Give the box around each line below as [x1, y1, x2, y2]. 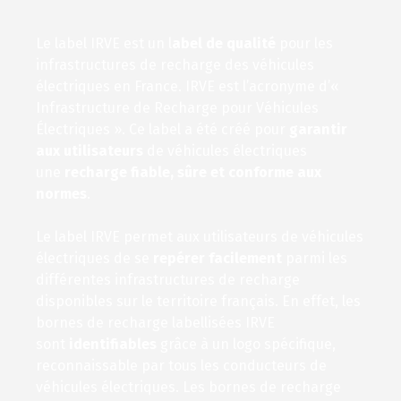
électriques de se [36, 250, 153, 267]
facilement [209, 250, 282, 267]
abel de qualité [172, 35, 276, 52]
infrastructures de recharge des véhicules [36, 56, 314, 73]
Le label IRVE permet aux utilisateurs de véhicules [36, 228, 363, 245]
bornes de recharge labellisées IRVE [36, 314, 275, 331]
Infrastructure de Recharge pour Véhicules [36, 99, 319, 116]
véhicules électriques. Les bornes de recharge [36, 379, 341, 396]
